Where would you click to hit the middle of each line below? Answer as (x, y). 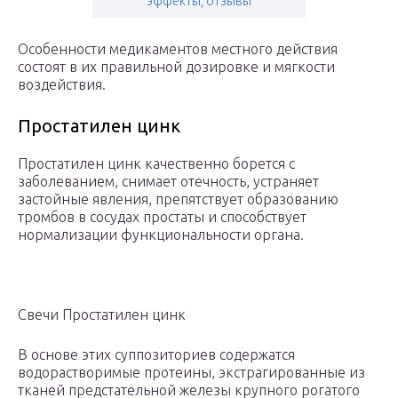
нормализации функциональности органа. (161, 235)
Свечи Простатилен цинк (102, 315)
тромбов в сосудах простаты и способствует (162, 217)
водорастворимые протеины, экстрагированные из (191, 373)
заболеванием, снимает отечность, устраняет (168, 182)
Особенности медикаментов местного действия (178, 49)
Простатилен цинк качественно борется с (156, 164)
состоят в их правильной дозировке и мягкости (176, 67)
